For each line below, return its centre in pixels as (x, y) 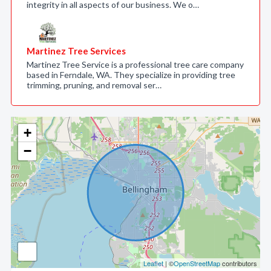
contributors (239, 263)
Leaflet (153, 263)
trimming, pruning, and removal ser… (94, 85)
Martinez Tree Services (76, 51)
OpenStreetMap (197, 263)
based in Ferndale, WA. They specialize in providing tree (131, 75)
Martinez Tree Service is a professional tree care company (135, 64)
